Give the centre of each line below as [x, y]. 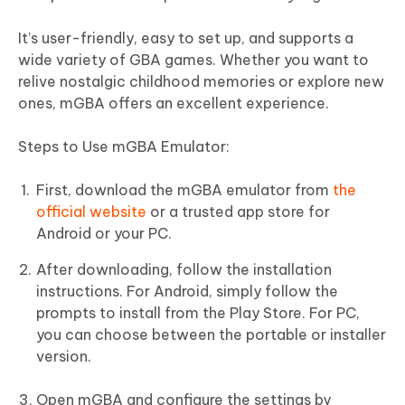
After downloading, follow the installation [184, 270]
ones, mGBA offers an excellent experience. [174, 104]
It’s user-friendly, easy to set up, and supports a [186, 38]
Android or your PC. [104, 234]
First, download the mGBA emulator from [184, 190]
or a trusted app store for [238, 212]
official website [91, 212]
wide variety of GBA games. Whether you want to [193, 60]
